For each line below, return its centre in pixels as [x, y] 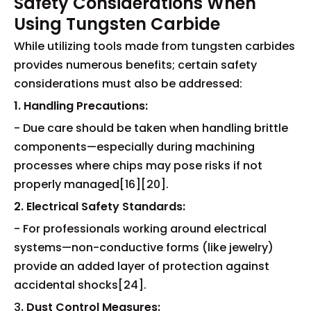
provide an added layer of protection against [142, 266]
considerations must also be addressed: [128, 83]
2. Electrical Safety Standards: [100, 206]
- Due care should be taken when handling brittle [151, 128]
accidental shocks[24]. [80, 285]
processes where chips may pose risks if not [138, 165]
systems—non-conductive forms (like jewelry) [144, 247]
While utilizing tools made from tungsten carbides [154, 46]
